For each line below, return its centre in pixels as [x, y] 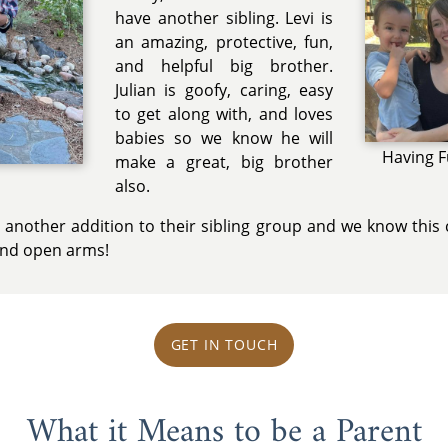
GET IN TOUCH [224, 345]
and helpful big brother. [224, 66]
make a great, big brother [224, 162]
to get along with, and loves [224, 114]
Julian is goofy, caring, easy [224, 90]
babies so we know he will [224, 138]
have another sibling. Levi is [224, 18]
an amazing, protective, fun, [224, 42]
